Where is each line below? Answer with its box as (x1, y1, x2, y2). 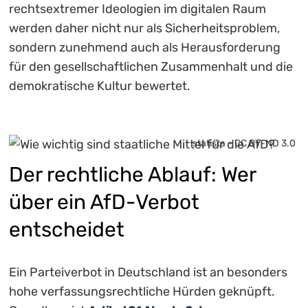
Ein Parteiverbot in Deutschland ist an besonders (9, 265, 287, 280)
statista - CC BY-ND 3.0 (192, 137, 296, 149)
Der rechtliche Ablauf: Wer (9, 162, 256, 187)
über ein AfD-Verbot (9, 189, 199, 214)
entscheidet (9, 217, 124, 242)
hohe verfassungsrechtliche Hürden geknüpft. (9, 284, 275, 300)
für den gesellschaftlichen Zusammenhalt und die (9, 58, 293, 74)
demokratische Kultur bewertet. (9, 78, 190, 93)
